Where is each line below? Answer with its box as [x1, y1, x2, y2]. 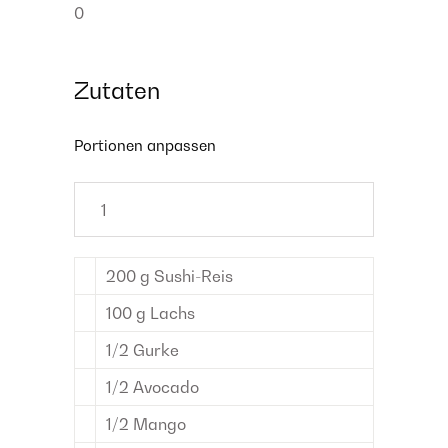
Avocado [133, 377, 199, 397]
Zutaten [74, 77, 160, 104]
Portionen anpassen [74, 136, 216, 154]
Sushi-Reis [154, 266, 233, 286]
